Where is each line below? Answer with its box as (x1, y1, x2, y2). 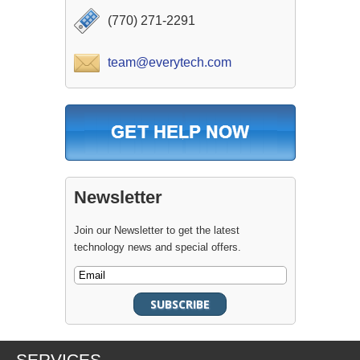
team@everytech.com (107, 55, 231, 70)
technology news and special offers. (73, 241, 241, 254)
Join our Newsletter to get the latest (73, 224, 239, 237)
